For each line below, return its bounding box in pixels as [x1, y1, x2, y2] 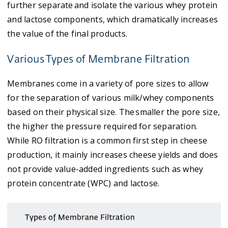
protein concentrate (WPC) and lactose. [7, 178, 160, 189]
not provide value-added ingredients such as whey [7, 163, 204, 175]
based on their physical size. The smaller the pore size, [7, 106, 220, 118]
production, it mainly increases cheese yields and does [7, 149, 218, 160]
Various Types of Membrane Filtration [7, 54, 190, 65]
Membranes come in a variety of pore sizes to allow [7, 78, 209, 89]
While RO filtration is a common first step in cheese [7, 135, 208, 146]
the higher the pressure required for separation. [7, 121, 198, 132]
